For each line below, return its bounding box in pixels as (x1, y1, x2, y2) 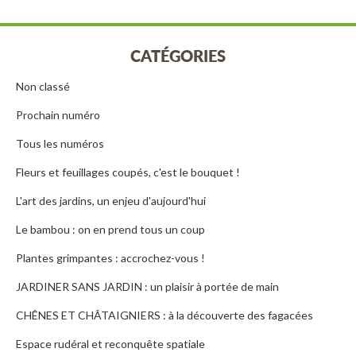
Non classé (16, 79, 70, 94)
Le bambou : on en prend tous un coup (16, 222, 205, 237)
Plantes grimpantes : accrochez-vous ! (16, 251, 205, 265)
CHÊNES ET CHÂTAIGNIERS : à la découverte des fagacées (16, 308, 313, 323)
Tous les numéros (16, 137, 104, 151)
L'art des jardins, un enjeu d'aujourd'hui (16, 194, 206, 208)
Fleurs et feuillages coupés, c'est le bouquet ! (16, 165, 240, 180)
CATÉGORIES (130, 44, 226, 68)
